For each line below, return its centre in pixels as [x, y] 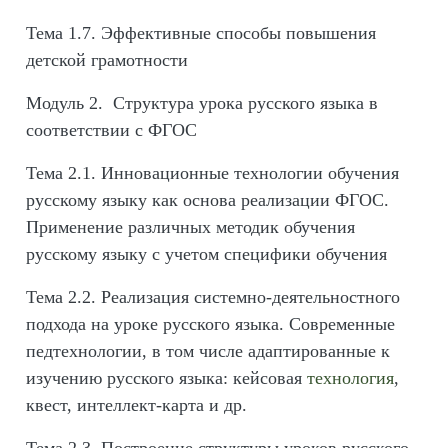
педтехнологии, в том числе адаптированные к [208, 351]
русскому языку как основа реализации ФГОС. [207, 200]
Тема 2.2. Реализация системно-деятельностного [213, 297]
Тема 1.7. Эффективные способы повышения [201, 33]
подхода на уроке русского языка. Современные [210, 324]
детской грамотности [107, 60]
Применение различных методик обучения [190, 227]
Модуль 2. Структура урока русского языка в [202, 103]
